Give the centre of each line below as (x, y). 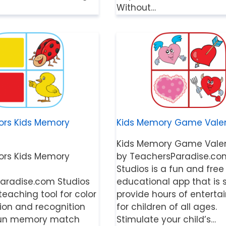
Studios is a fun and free (170, 169)
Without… (136, 8)
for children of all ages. (166, 207)
